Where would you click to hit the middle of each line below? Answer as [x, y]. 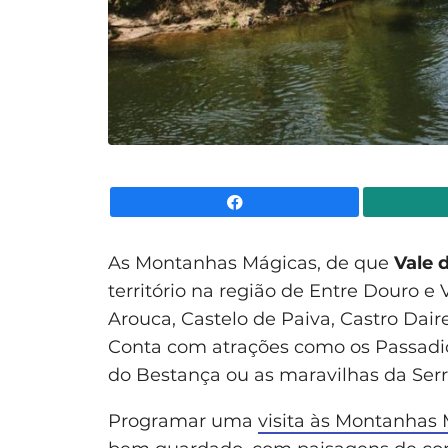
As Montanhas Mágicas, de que [251, 262]
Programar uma [183, 420]
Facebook [395, 201]
